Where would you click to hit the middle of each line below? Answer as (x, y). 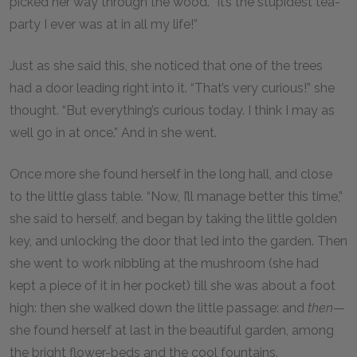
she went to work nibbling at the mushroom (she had (164, 263)
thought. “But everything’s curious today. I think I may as (172, 110)
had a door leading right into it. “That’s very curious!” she (172, 88)
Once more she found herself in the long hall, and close (171, 174)
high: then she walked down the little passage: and (159, 308)
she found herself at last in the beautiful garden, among (172, 330)
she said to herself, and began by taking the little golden (173, 219)
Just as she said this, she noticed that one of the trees (166, 66)
